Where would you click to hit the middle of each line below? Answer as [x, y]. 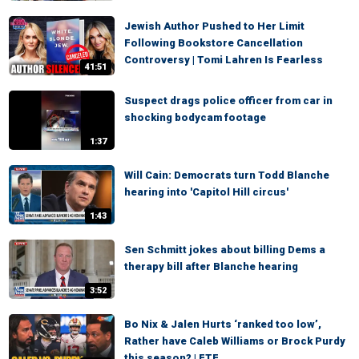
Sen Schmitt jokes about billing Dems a [225, 250]
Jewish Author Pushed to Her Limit [214, 26]
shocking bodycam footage [195, 117]
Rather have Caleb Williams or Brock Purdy [235, 341]
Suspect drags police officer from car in [228, 101]
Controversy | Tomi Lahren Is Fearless [224, 60]
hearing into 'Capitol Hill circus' [206, 192]
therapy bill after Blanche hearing [211, 266]
